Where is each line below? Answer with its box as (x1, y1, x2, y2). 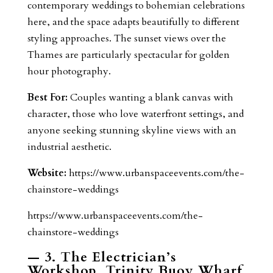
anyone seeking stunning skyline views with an (27, 123, 236, 137)
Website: (27, 166, 66, 180)
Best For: (27, 90, 68, 104)
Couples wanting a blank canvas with (67, 90, 233, 104)
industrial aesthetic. (27, 140, 112, 154)
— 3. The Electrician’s (27, 247, 177, 266)
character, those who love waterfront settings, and (27, 107, 244, 121)
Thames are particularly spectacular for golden (27, 48, 230, 62)
